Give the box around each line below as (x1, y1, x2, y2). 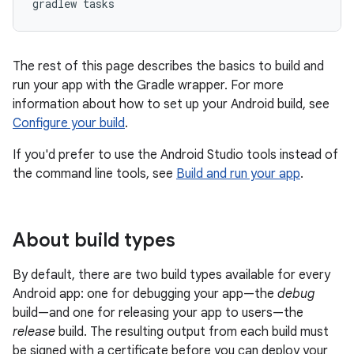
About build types (13, 228, 175, 252)
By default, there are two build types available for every (13, 267, 330, 283)
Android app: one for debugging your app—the (13, 286, 277, 302)
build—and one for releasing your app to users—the (13, 305, 303, 321)
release (13, 324, 55, 340)
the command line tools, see (13, 166, 176, 182)
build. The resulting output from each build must (55, 324, 329, 340)
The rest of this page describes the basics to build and (13, 58, 324, 74)
